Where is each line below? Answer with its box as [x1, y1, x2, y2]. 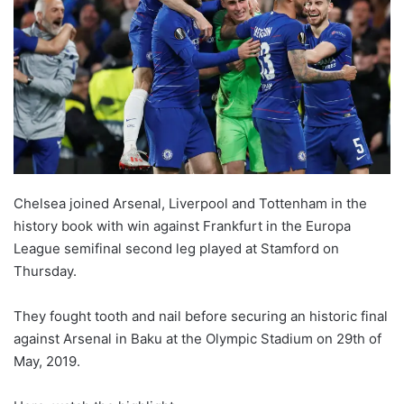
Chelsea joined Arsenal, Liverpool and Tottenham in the [14, 195, 367, 213]
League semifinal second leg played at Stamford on [14, 240, 339, 258]
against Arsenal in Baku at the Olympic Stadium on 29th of [14, 330, 381, 348]
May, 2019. [14, 353, 80, 371]
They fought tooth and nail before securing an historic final [14, 308, 388, 326]
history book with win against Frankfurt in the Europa [14, 217, 351, 235]
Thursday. [14, 262, 77, 280]
